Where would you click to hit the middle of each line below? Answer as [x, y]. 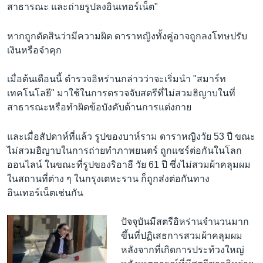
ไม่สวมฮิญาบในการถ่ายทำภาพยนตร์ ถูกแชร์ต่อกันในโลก [124, 150]
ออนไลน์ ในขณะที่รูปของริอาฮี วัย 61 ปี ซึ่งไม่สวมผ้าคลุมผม [129, 164]
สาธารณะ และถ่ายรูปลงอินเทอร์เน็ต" [82, 7]
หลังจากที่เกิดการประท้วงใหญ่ [182, 250]
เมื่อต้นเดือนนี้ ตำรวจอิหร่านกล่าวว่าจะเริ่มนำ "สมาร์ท [117, 79]
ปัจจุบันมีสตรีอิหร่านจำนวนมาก [185, 222]
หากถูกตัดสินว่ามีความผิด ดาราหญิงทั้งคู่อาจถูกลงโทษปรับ [127, 36]
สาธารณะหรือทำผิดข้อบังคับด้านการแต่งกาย [99, 107]
